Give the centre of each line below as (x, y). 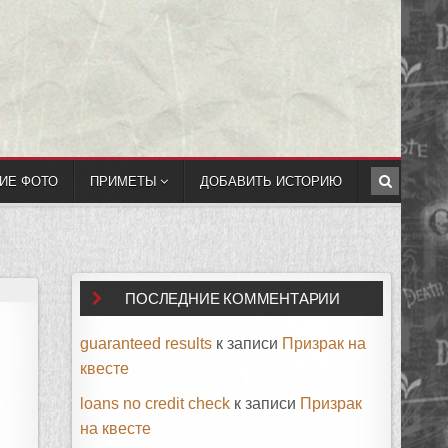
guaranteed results (146, 344)
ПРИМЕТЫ (123, 181)
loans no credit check (155, 404)
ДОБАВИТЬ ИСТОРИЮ (271, 181)
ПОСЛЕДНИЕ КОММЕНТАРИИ (233, 299)
